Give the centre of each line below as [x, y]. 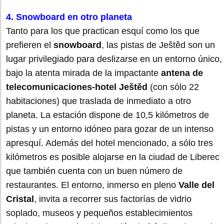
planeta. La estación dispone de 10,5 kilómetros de [107, 115]
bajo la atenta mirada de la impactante [83, 73]
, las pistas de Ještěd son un [158, 45]
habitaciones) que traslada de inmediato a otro [98, 101]
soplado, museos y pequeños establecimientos [99, 213]
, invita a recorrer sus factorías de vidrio [113, 199]
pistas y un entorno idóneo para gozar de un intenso [110, 129]
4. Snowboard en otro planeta [69, 17]
